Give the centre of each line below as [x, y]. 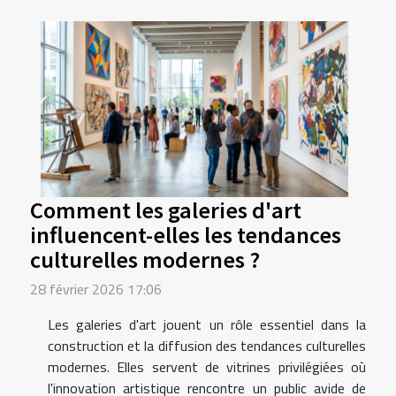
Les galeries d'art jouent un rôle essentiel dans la [207, 325]
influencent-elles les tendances [186, 235]
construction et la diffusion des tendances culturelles [207, 346]
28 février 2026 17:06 [96, 289]
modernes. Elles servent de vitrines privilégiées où [207, 367]
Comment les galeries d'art [166, 210]
